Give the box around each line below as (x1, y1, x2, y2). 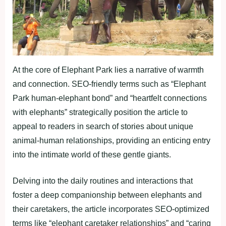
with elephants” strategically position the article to (13, 108, 188, 117)
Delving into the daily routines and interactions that (13, 177, 193, 186)
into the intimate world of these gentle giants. (13, 150, 171, 159)
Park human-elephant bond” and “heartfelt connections (13, 94, 207, 103)
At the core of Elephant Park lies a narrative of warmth (13, 66, 204, 75)
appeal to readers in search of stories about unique (13, 122, 193, 131)
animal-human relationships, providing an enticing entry (13, 136, 210, 145)
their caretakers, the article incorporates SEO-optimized (13, 205, 209, 214)
